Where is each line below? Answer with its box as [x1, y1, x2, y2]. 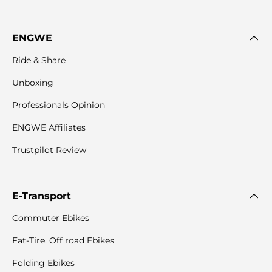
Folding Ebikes [12, 257, 75, 268]
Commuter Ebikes [12, 212, 89, 223]
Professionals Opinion [12, 99, 105, 110]
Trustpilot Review [12, 144, 86, 155]
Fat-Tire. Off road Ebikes [12, 234, 114, 246]
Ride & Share [12, 54, 66, 66]
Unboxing [12, 76, 53, 88]
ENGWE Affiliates [12, 121, 86, 133]
